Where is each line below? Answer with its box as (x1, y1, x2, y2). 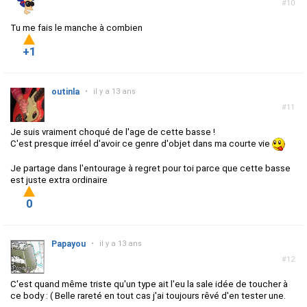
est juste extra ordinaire (10, 175, 108, 186)
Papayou (51, 239, 86, 249)
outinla (51, 87, 79, 97)
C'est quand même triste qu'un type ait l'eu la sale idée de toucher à (10, 279, 288, 290)
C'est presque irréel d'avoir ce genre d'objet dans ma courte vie (10, 138, 272, 149)
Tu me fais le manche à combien (10, 23, 143, 34)
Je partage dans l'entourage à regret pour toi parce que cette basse (10, 163, 291, 174)
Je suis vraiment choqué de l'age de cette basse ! (10, 127, 215, 138)
